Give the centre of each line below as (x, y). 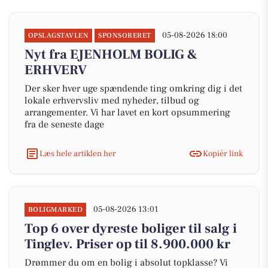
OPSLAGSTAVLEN (59, 36)
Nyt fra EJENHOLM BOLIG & (111, 54)
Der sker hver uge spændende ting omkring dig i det (133, 89)
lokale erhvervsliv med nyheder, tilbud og (112, 100)
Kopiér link (223, 153)
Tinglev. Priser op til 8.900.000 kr (127, 244)
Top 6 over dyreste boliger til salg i (131, 229)
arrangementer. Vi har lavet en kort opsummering (127, 112)
